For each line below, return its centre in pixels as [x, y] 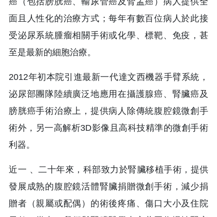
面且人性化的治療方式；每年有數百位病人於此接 [108, 19]
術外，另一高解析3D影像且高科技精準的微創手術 [108, 128]
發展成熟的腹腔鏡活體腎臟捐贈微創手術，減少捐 [108, 187]
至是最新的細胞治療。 [52, 53]
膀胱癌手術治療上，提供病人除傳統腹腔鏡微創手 [108, 111]
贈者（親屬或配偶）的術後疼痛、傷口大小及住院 [108, 204]
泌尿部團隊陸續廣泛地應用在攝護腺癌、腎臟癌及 [108, 94]
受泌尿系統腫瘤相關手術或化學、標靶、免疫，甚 [108, 36]
